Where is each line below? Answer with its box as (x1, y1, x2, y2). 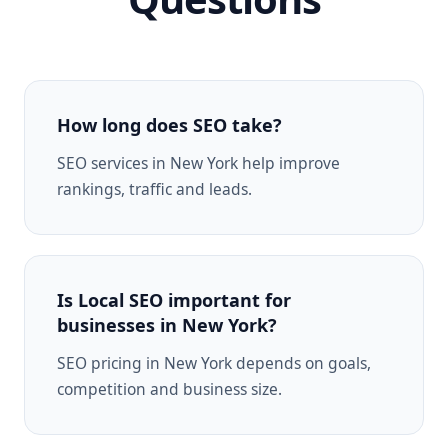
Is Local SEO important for (57, 287, 291, 312)
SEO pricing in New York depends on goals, (57, 351, 371, 374)
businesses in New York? (57, 312, 277, 337)
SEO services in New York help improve (57, 151, 340, 174)
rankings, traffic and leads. (57, 177, 252, 200)
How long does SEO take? (57, 112, 282, 137)
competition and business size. (57, 377, 282, 400)
